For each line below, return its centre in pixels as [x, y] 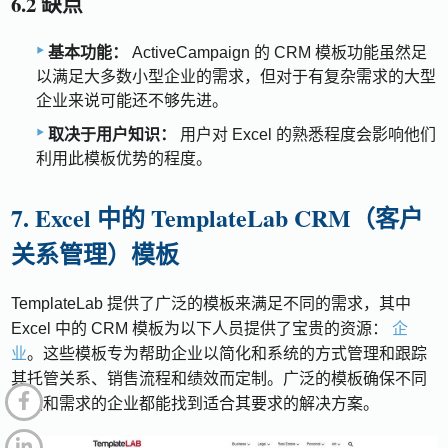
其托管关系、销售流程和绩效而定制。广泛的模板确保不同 [219, 378]
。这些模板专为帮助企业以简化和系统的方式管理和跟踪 [227, 353]
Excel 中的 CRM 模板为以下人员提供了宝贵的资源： [202, 328]
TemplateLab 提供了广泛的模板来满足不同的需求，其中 [211, 303]
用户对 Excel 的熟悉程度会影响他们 [306, 134]
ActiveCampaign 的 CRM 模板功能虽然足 [277, 52]
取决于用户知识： [112, 134]
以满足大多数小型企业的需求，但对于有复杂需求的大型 [236, 76]
